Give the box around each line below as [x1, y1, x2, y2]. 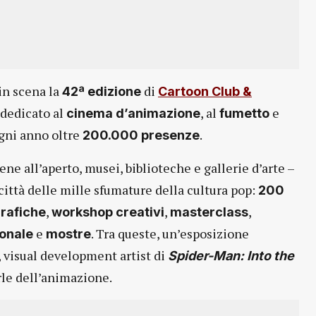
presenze [141, 128, 200, 143]
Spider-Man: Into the [168, 248, 294, 264]
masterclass [170, 205, 248, 220]
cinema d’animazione [66, 106, 200, 121]
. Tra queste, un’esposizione [91, 225, 249, 243]
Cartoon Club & [158, 84, 252, 99]
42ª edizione [62, 84, 144, 99]
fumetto [219, 106, 269, 121]
